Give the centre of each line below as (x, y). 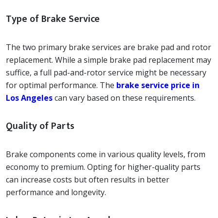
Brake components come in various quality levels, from (106, 154)
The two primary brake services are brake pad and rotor (109, 47)
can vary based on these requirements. (124, 98)
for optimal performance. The (61, 85)
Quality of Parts (40, 126)
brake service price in (158, 85)
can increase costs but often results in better (88, 179)
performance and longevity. (56, 192)
